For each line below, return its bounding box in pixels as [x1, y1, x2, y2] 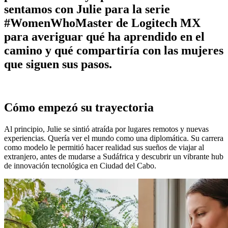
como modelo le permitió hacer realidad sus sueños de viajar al [4, 142, 204, 152]
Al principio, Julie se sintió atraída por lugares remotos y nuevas [4, 124, 209, 133]
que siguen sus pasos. [4, 57, 112, 71]
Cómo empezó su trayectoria [4, 100, 154, 114]
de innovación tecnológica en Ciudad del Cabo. [4, 161, 156, 170]
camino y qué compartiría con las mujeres [4, 43, 223, 57]
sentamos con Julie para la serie [4, 2, 170, 16]
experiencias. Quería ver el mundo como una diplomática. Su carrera [4, 133, 223, 142]
